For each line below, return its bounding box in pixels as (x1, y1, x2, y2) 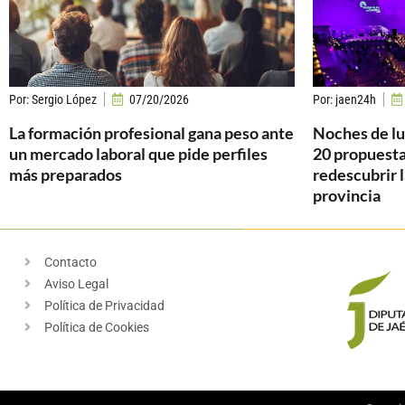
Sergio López (29, 91, 97, 107)
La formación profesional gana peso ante (9, 122, 294, 143)
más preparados (9, 164, 122, 184)
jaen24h (333, 91, 376, 107)
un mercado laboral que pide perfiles (9, 143, 268, 164)
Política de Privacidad (44, 297, 165, 313)
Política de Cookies (44, 319, 150, 334)
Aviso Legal (44, 276, 109, 291)
